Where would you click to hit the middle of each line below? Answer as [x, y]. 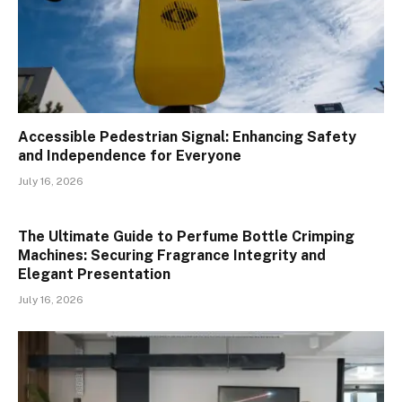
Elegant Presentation [94, 274]
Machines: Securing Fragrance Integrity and [172, 255]
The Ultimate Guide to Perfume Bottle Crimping [186, 236]
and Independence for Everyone [130, 155]
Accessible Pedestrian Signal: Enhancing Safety [187, 136]
